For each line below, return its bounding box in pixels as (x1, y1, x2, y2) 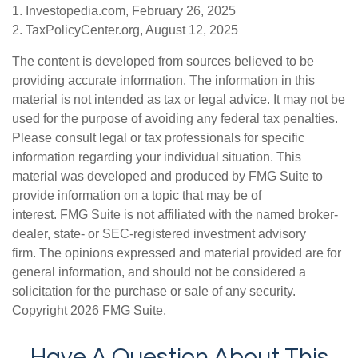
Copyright (12, 304, 70, 318)
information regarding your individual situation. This (12, 150, 301, 165)
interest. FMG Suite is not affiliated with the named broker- (12, 208, 338, 222)
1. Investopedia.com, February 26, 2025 (12, 4, 236, 18)
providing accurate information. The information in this (12, 74, 315, 88)
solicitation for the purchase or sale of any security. (12, 284, 296, 299)
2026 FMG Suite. (70, 304, 166, 318)
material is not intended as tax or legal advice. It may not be (12, 93, 345, 107)
